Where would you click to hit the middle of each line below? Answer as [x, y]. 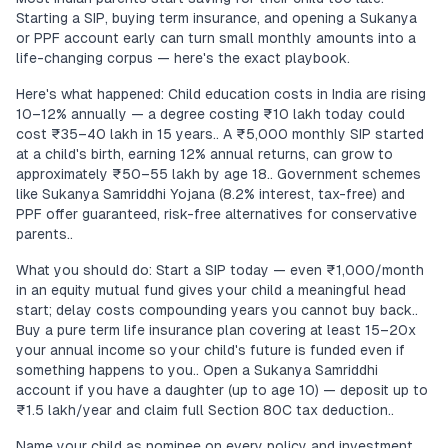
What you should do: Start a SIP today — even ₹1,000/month [220, 270]
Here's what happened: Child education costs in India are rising [221, 94]
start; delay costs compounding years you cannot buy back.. [217, 310]
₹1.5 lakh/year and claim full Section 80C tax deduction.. [205, 410]
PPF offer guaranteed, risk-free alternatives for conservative [216, 214]
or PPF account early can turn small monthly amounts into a [216, 38]
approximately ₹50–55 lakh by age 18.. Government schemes [218, 174]
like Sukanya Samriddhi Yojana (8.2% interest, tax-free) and [210, 194]
